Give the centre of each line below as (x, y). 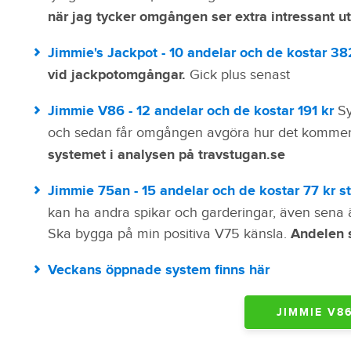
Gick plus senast (237, 74)
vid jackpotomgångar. (116, 75)
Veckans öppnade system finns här (158, 270)
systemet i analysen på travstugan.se (166, 155)
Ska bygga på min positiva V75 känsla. (169, 233)
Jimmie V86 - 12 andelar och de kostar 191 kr (192, 111)
